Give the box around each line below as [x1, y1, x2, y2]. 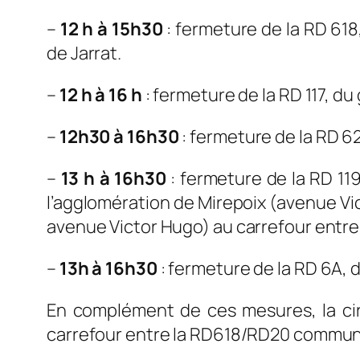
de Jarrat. [47, 41, 122, 66]
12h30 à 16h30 [59, 125, 179, 149]
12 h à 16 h [59, 83, 142, 108]
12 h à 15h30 [59, 17, 163, 42]
